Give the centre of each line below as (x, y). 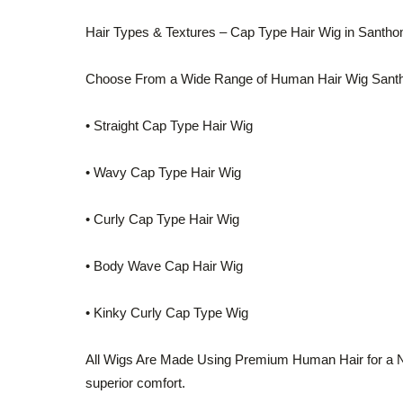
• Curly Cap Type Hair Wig (162, 219)
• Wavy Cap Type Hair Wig (163, 172)
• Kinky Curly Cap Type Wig (167, 313)
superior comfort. (135, 383)
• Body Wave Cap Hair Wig (164, 266)
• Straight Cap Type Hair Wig (169, 125)
